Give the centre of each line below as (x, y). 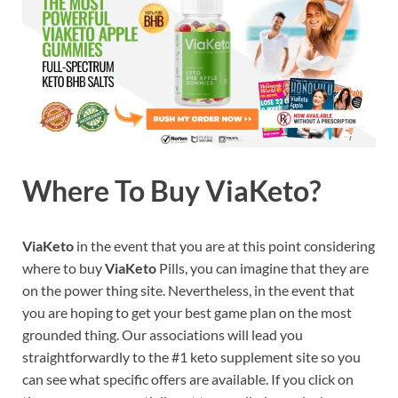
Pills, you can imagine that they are (263, 268)
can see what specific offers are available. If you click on (188, 379)
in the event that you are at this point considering (224, 246)
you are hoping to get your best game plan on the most (187, 313)
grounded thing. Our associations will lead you (163, 335)
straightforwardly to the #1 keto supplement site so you (191, 357)
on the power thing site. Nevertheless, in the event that (188, 291)
